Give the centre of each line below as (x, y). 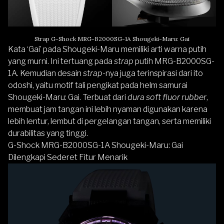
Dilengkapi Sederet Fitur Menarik (68, 157)
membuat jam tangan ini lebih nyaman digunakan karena (108, 109)
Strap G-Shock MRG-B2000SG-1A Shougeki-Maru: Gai (112, 39)
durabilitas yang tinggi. (49, 133)
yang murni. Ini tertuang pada (61, 61)
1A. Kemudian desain (45, 73)
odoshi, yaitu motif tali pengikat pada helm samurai (98, 85)
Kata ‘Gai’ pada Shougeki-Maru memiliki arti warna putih (107, 49)
